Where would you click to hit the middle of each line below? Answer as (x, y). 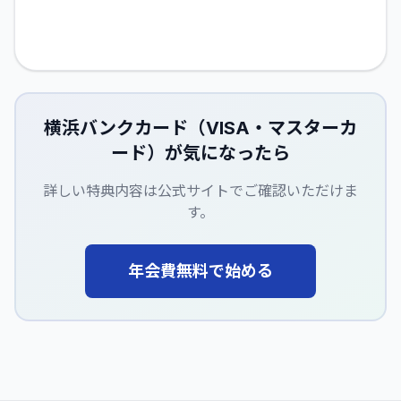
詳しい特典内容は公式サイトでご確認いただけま (200, 190)
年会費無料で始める (200, 270)
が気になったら (227, 153)
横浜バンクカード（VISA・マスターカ (200, 128)
